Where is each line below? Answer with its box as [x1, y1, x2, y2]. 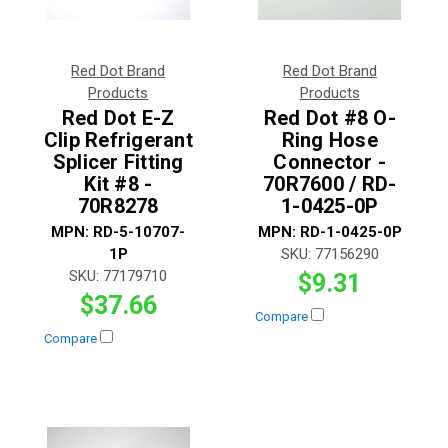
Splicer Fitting [52, 149, 184, 174]
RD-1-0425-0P [299, 222, 402, 241]
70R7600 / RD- [263, 171, 397, 196]
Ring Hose [281, 127, 378, 152]
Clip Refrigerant [43, 127, 193, 152]
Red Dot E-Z [61, 105, 175, 130]
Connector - [273, 149, 387, 174]
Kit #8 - [84, 171, 153, 196]
